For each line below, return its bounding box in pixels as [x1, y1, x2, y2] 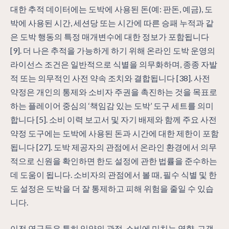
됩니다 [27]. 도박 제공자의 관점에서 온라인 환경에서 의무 [10, 142, 217, 152]
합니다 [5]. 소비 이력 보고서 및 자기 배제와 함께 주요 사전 [10, 114, 217, 124]
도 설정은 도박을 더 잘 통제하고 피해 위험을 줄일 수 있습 [10, 183, 214, 193]
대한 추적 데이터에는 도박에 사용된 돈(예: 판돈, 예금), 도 [10, 4, 213, 14]
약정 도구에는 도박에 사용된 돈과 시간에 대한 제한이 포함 [10, 128, 219, 138]
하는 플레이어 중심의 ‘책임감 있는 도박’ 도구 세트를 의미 [10, 100, 214, 110]
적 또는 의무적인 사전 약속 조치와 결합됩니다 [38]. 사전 [10, 73, 210, 83]
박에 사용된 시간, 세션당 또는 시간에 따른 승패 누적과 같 [10, 17, 214, 28]
